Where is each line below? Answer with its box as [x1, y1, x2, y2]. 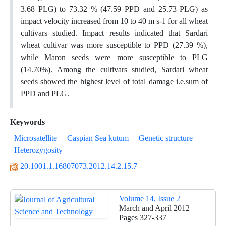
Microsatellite [14, 133, 57, 143]
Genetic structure [139, 133, 193, 143]
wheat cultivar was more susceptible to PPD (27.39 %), [21, 40, 208, 50]
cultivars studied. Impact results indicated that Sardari [21, 28, 208, 38]
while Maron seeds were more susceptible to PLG [21, 52, 208, 62]
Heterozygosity [14, 145, 63, 155]
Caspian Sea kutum [67, 133, 129, 143]
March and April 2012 [119, 203, 190, 213]
